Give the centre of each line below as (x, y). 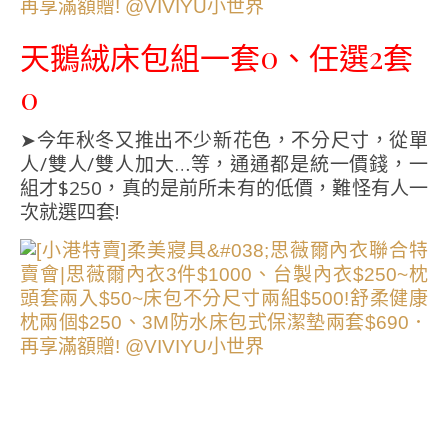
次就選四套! (69, 212)
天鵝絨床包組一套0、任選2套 (216, 57)
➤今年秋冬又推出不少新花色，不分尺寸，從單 (224, 140)
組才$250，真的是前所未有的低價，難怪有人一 (224, 188)
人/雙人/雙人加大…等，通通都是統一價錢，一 (224, 164)
